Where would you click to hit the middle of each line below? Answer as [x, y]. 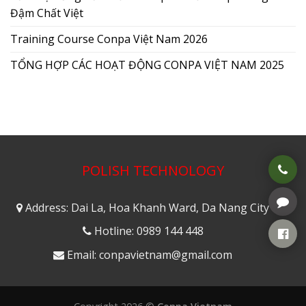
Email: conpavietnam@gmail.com [150, 254]
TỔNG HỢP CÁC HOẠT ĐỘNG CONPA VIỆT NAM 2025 [147, 65]
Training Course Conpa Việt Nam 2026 [109, 39]
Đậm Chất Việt [47, 13]
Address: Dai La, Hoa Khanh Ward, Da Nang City [146, 207]
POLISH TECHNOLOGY [153, 170]
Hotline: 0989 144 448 [149, 231]
